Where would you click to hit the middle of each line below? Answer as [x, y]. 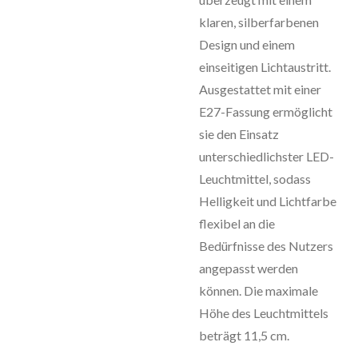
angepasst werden [249, 268]
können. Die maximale [259, 290]
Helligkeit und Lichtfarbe [268, 201]
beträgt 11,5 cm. [244, 335]
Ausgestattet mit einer [260, 89]
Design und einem [247, 44]
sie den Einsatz [239, 134]
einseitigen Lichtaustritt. [265, 67]
